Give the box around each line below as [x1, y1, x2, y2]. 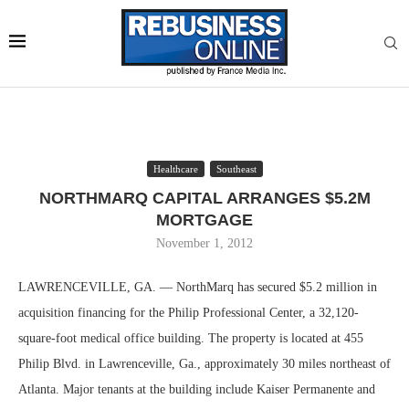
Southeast [215, 163, 257, 174]
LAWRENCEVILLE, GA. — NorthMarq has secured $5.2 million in [18, 280, 377, 294]
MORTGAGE [156, 211, 253, 229]
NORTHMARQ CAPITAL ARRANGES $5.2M [38, 189, 371, 207]
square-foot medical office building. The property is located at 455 [18, 331, 363, 345]
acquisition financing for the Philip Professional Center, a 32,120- [18, 306, 359, 320]
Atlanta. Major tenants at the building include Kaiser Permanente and [18, 383, 375, 396]
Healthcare [152, 163, 198, 174]
